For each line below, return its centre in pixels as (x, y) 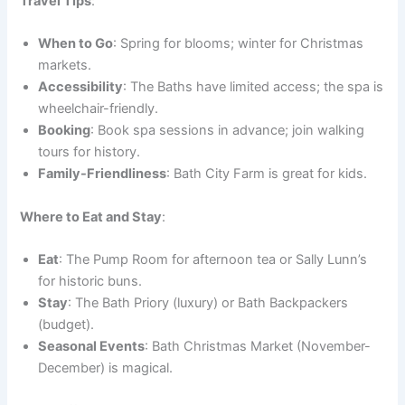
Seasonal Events (92, 346)
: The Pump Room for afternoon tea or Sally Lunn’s (213, 259)
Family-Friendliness (103, 174)
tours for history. (89, 152)
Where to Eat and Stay (91, 217)
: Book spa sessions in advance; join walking (228, 131)
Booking (65, 131)
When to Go (76, 44)
